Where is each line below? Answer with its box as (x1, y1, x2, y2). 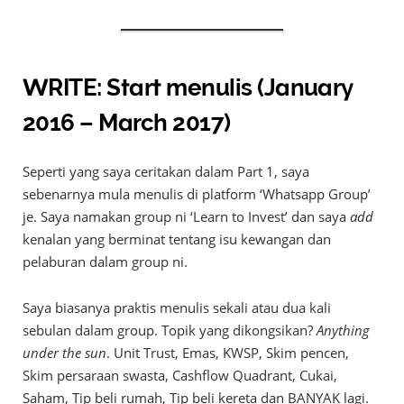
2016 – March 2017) (23, 109, 231, 136)
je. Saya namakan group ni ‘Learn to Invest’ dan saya (23, 207, 350, 226)
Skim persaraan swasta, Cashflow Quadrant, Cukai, (23, 366, 337, 385)
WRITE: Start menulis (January (23, 74, 353, 101)
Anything (317, 321, 370, 340)
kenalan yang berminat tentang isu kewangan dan (23, 230, 331, 249)
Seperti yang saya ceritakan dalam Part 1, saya (23, 162, 309, 181)
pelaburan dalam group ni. (23, 252, 188, 271)
